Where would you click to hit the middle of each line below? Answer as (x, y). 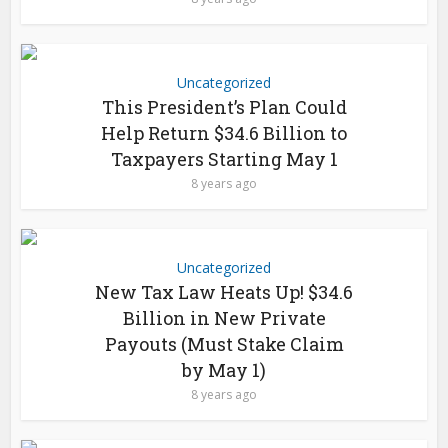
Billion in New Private (224, 318)
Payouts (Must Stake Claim (224, 344)
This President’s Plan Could (224, 107)
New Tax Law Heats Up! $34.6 (224, 292)
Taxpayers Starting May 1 (224, 159)
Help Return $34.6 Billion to (224, 133)
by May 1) (224, 370)
